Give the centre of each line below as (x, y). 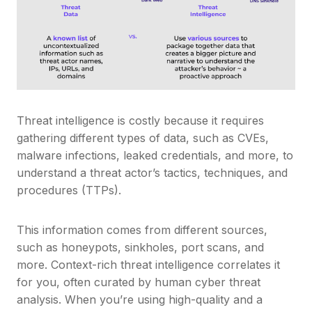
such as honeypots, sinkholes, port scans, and (140, 248)
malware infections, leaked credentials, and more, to (155, 156)
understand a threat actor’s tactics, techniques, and (152, 173)
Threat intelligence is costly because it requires (140, 121)
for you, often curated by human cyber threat (139, 282)
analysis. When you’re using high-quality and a (140, 300)
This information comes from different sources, (142, 230)
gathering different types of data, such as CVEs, (143, 138)
